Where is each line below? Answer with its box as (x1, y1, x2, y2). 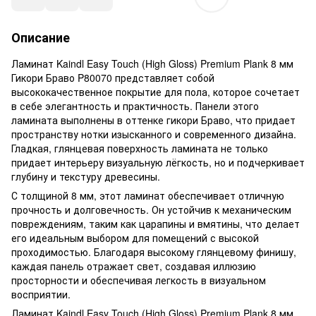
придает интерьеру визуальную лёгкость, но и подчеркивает (11, 154, 305, 169)
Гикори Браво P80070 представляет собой (11, 70, 214, 85)
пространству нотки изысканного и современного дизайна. (11, 126, 296, 141)
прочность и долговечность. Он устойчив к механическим (11, 202, 291, 217)
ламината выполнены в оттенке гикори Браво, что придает (11, 112, 296, 127)
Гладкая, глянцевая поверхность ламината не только (11, 140, 268, 155)
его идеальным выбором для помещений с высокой (11, 230, 259, 245)
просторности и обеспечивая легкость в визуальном (11, 272, 266, 287)
